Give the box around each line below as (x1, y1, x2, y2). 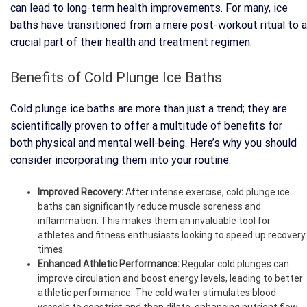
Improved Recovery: (38, 186, 123, 197)
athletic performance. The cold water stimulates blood (38, 286, 276, 298)
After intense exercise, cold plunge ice (123, 186, 290, 197)
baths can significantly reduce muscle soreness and (38, 200, 261, 212)
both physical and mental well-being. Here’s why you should (10, 136, 297, 149)
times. (38, 243, 65, 255)
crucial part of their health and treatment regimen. (10, 35, 252, 49)
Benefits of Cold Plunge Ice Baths (10, 69, 222, 86)
